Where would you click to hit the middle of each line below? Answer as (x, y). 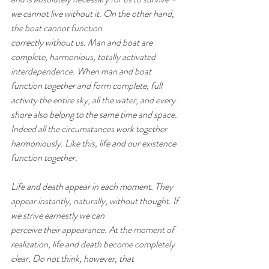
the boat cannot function (56, 28)
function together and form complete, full (87, 85)
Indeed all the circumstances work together (90, 128)
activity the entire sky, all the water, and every (94, 100)
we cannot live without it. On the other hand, (93, 13)
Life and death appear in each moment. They (93, 186)
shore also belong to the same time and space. (95, 114)
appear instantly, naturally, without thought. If (95, 201)
